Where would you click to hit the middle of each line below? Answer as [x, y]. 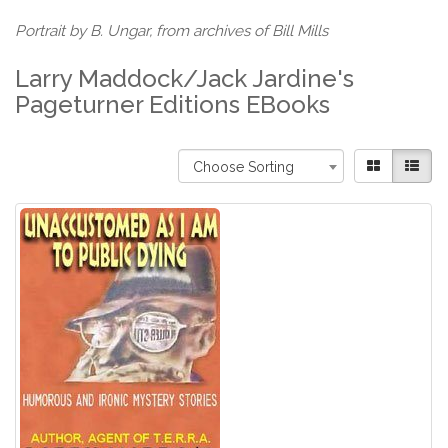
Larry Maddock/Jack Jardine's [185, 79]
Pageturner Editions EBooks [173, 105]
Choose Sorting [244, 167]
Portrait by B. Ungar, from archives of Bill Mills [172, 31]
